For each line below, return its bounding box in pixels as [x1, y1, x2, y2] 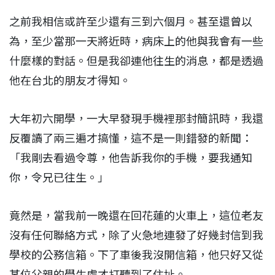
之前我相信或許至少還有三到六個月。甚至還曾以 [9, 15, 252, 28]
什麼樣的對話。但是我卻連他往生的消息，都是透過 [9, 54, 263, 68]
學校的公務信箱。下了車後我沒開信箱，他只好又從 [9, 248, 263, 261]
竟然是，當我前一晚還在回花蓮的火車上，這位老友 [9, 209, 263, 222]
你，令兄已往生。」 [9, 171, 111, 184]
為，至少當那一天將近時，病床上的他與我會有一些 [9, 34, 263, 48]
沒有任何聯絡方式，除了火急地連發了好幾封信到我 [9, 228, 263, 242]
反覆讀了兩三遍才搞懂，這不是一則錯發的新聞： [9, 131, 252, 145]
